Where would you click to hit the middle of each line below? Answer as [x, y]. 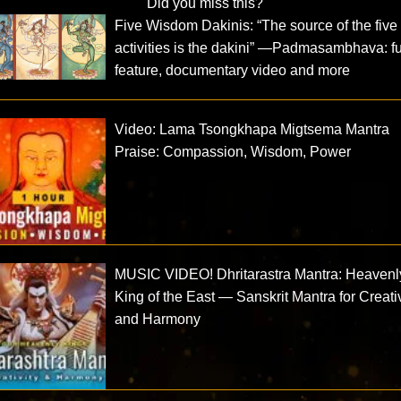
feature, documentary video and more [233, 71]
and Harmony [158, 319]
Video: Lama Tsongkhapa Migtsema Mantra [252, 130]
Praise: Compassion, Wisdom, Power [233, 152]
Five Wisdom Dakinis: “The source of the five [256, 26]
